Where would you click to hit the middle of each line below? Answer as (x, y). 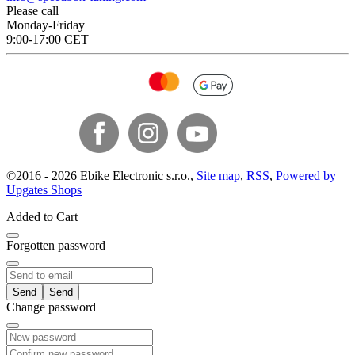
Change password (51, 307)
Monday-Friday (46, 25)
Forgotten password (56, 246)
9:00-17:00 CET (48, 40)
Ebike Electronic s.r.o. (134, 176)
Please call (32, 11)
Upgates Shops (44, 190)
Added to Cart (42, 217)
